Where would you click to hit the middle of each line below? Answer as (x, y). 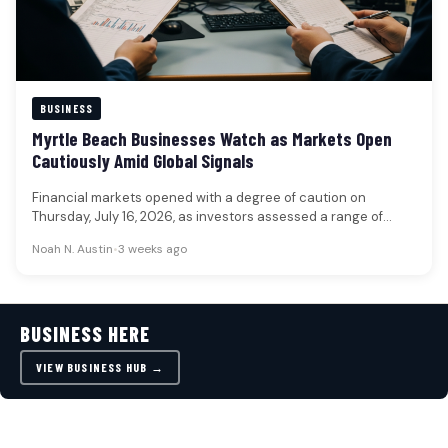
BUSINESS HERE (85, 334)
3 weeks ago (152, 249)
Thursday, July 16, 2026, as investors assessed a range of (207, 217)
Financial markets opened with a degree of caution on (199, 198)
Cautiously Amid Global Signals (143, 161)
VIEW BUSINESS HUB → (100, 367)
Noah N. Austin (72, 249)
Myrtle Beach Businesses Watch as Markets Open (212, 139)
